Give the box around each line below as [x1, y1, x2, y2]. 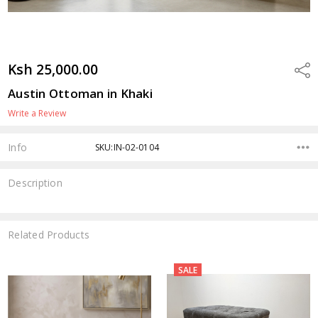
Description [8, 176, 62, 190]
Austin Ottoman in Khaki [8, 84, 153, 102]
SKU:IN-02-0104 [94, 141, 160, 153]
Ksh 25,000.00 [8, 59, 99, 79]
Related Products [8, 227, 90, 241]
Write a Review [8, 106, 67, 119]
